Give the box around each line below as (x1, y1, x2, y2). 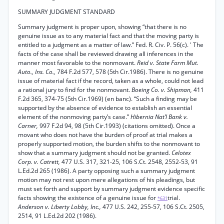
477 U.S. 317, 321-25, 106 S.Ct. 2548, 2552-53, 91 (61, 157, 198, 166)
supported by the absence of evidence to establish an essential (18, 103, 192, 112)
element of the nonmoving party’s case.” (18, 112, 130, 121)
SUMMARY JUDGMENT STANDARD (18, 7, 115, 16)
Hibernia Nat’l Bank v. (130, 112, 188, 121)
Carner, (18, 121, 39, 130)
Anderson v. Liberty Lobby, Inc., (18, 202, 102, 211)
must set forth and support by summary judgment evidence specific (18, 184, 205, 193)
